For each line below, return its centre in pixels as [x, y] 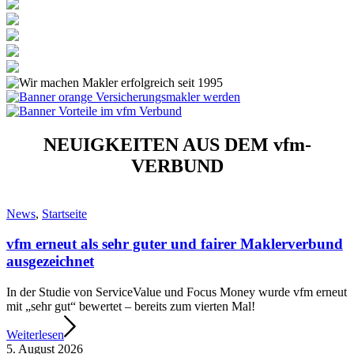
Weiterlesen [35, 334]
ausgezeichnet [50, 262]
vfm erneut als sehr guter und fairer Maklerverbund [175, 244]
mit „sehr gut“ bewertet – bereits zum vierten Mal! [131, 306]
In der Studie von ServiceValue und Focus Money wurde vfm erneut [177, 292]
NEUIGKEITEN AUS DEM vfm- [177, 144]
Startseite [64, 213]
